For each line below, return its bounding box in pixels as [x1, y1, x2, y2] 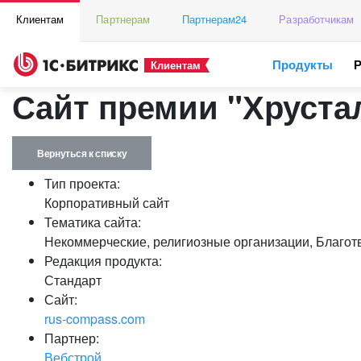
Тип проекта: [44, 174, 120, 193]
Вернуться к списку [37, 146, 127, 160]
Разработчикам [279, 11, 355, 27]
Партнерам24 [181, 11, 247, 27]
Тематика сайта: [44, 213, 141, 231]
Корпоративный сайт [44, 193, 169, 212]
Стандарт [44, 271, 102, 289]
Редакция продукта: [44, 251, 162, 270]
